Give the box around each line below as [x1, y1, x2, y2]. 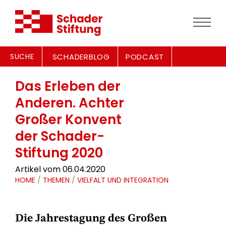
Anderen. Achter [15, 94, 124, 112]
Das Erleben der [15, 77, 121, 95]
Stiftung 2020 [15, 144, 103, 162]
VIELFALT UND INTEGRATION [77, 175, 168, 185]
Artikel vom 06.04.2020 [15, 163, 105, 175]
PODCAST [125, 51, 164, 62]
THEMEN [43, 175, 70, 185]
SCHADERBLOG [52, 51, 110, 62]
